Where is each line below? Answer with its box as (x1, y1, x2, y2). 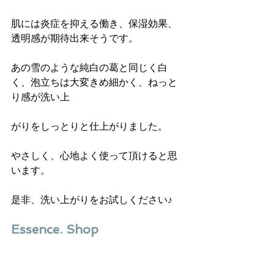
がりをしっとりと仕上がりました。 (11, 120, 168, 132)
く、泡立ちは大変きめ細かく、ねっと (11, 76, 177, 88)
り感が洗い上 (11, 91, 70, 103)
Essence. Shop (11, 221, 102, 237)
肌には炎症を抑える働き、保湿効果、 (11, 17, 177, 29)
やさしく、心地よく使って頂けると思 (11, 149, 177, 161)
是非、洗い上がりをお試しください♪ (11, 193, 172, 206)
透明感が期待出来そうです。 (11, 32, 138, 44)
